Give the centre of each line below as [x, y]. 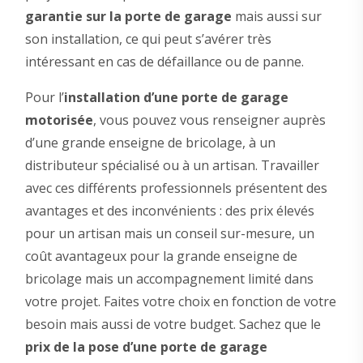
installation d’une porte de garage [176, 98]
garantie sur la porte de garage [128, 17]
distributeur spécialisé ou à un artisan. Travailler [172, 166]
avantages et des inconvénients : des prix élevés [169, 211]
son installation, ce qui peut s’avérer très [148, 39]
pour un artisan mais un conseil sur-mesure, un [169, 234]
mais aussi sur [276, 17]
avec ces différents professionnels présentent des [176, 188]
